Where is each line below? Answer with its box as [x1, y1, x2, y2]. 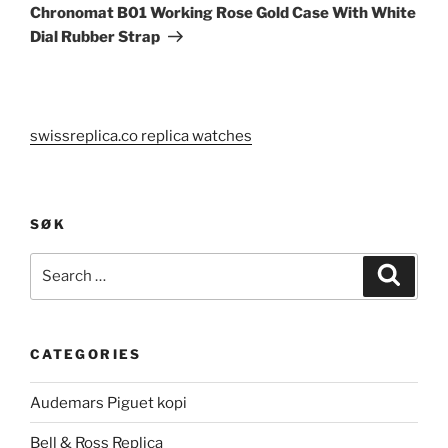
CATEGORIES [30, 345, 142, 362]
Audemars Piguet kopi [30, 393, 187, 412]
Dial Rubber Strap [30, 27, 160, 46]
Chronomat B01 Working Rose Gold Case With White [30, 3, 416, 22]
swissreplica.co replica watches [30, 126, 252, 145]
